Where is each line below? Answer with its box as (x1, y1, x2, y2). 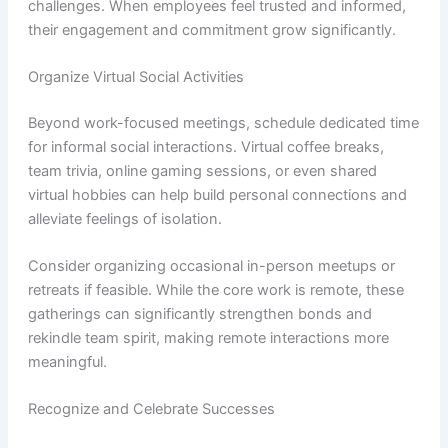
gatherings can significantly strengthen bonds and (27, 305, 372, 324)
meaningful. (27, 353, 107, 372)
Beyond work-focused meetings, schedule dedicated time (27, 113, 419, 132)
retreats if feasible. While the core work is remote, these (27, 281, 404, 300)
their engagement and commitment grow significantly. (27, 20, 396, 39)
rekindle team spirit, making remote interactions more (27, 329, 389, 348)
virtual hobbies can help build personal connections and (27, 185, 407, 204)
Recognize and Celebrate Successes (27, 400, 275, 419)
